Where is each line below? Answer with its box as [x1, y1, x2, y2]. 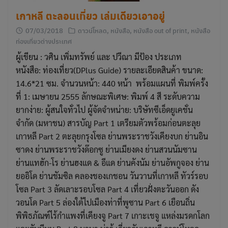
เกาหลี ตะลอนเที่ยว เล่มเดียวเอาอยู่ [16, 8, 165, 23]
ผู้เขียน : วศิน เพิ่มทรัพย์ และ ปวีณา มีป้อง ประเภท [16, 51, 182, 62]
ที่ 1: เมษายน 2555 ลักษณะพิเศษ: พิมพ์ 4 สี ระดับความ [16, 91, 200, 102]
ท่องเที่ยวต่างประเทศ [16, 36, 72, 46]
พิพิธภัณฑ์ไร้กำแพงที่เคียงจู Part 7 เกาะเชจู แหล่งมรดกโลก [16, 210, 210, 221]
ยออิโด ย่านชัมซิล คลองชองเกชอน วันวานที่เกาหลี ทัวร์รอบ [16, 170, 208, 181]
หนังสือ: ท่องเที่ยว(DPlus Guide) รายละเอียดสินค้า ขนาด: [16, 64, 203, 75]
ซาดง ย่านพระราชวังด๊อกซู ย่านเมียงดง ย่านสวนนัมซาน [16, 144, 197, 155]
